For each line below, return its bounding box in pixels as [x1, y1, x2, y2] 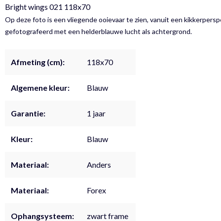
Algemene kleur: [11, 82, 70, 92]
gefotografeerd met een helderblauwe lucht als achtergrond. [5, 27, 192, 36]
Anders [87, 159, 111, 169]
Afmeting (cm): [11, 57, 65, 67]
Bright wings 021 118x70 [5, 1, 90, 11]
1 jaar [87, 108, 106, 118]
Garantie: [11, 108, 45, 118]
